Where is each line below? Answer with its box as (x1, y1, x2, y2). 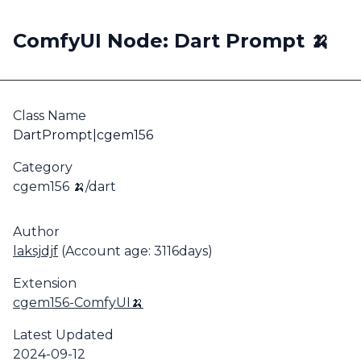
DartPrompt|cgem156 (13, 127, 153, 143)
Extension (13, 276, 77, 291)
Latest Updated (13, 327, 114, 342)
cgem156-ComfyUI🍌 (13, 295, 143, 310)
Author (13, 224, 60, 239)
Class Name (13, 108, 86, 123)
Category (13, 160, 73, 175)
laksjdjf (13, 243, 58, 259)
